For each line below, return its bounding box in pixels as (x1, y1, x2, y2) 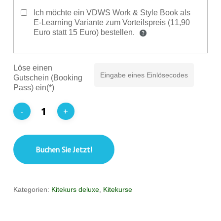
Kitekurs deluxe (51, 185, 99, 194)
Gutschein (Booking (13, 74, 82, 82)
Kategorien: (13, 185, 51, 194)
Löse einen (13, 64, 52, 73)
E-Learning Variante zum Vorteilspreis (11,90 (33, 18, 190, 27)
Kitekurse (103, 185, 132, 194)
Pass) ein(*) (13, 83, 54, 92)
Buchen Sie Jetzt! (35, 145, 92, 155)
